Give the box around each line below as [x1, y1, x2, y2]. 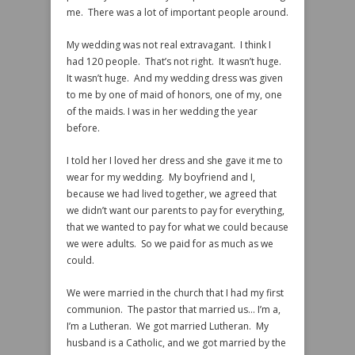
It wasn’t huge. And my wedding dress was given [67, 71, 283, 85]
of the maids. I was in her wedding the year [67, 105, 258, 118]
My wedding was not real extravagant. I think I [67, 38, 271, 52]
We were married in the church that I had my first [67, 286, 284, 300]
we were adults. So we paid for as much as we [67, 237, 273, 250]
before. [67, 121, 100, 135]
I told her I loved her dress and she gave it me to [67, 154, 283, 167]
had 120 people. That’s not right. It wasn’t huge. [67, 55, 284, 68]
